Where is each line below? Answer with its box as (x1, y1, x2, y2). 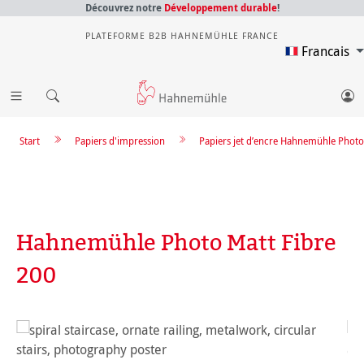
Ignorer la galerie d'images (15, 320, 170, 338)
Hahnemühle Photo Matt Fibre (16, 227, 336, 258)
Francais (301, 42, 353, 60)
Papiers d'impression (74, 134, 165, 147)
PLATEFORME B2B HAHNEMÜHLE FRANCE (85, 29, 279, 41)
